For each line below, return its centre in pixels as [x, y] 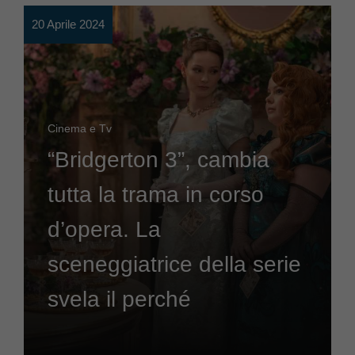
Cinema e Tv [80, 128]
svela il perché [119, 299]
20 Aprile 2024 [68, 24]
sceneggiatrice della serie [174, 264]
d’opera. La [104, 229]
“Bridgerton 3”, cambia [158, 160]
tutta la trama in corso [156, 195]
